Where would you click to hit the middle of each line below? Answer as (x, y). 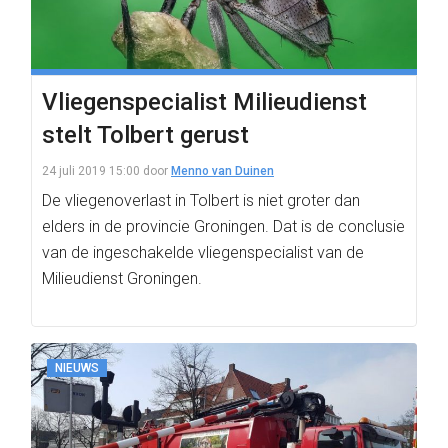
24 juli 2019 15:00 (91, 171)
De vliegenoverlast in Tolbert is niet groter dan (201, 200)
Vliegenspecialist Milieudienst (204, 102)
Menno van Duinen (222, 171)
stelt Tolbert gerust (145, 135)
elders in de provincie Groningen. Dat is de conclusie (223, 226)
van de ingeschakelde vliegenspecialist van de (203, 252)
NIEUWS (77, 368)
